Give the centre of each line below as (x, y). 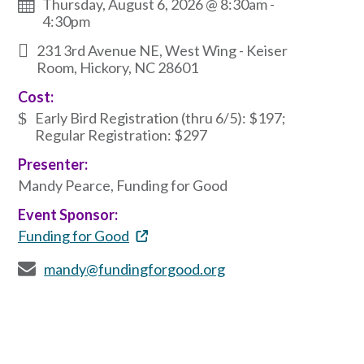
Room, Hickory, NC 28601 (118, 67)
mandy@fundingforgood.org (135, 269)
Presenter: (53, 164)
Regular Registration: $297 (121, 134)
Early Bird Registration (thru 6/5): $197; (161, 117)
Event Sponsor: (68, 214)
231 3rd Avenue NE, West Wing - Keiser (162, 50)
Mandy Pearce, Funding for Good (123, 185)
